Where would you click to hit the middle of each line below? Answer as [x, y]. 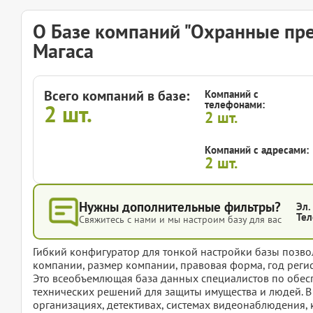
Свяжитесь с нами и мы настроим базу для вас [180, 220]
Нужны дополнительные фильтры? [180, 207]
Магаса [63, 51]
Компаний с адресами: [257, 150]
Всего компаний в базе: [117, 96]
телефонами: [235, 105]
